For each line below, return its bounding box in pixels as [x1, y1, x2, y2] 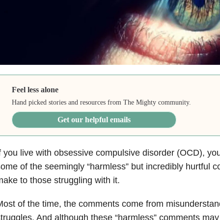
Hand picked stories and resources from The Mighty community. [12, 98, 192, 106]
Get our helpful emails [57, 115, 131, 124]
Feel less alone [12, 85, 59, 94]
